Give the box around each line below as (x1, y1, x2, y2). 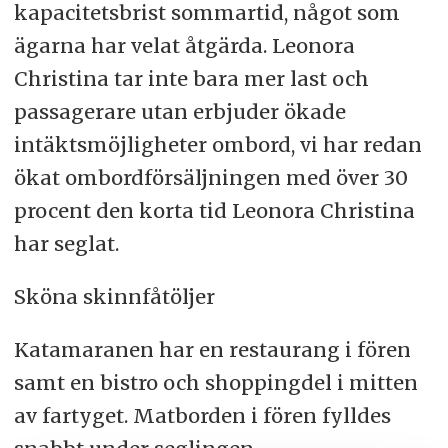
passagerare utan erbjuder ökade (13, 99, 346, 125)
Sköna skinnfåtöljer (13, 284, 215, 310)
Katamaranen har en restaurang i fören (13, 337, 411, 362)
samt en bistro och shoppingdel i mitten (13, 370, 418, 395)
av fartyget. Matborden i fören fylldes (13, 403, 391, 428)
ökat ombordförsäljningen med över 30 (13, 165, 408, 191)
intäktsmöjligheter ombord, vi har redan (13, 132, 422, 158)
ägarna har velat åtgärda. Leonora (13, 33, 355, 59)
